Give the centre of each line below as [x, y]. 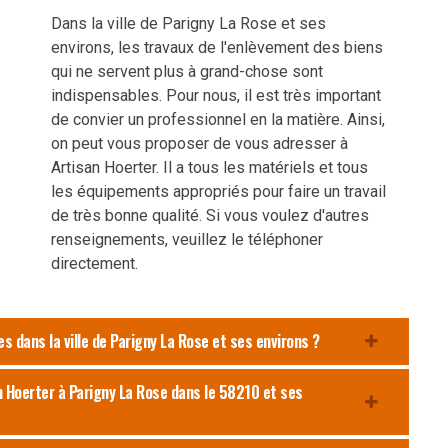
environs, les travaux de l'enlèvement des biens [217, 47]
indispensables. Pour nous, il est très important [216, 95]
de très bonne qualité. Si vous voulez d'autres [210, 215]
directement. [94, 263]
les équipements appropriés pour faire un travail [218, 191]
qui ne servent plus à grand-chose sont [187, 71]
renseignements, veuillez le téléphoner [187, 239]
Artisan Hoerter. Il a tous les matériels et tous [209, 167]
